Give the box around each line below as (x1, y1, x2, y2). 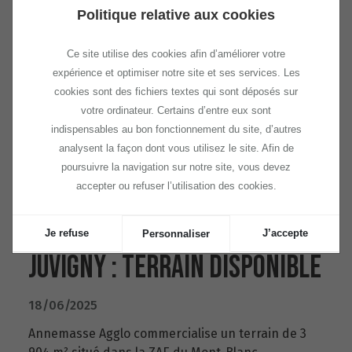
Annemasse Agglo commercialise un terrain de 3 (28, 326, 306, 341)
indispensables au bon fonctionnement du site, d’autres (50, 123, 302, 135)
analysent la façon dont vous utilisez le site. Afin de (58, 141, 294, 154)
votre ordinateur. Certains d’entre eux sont (81, 104, 271, 116)
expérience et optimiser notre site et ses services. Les (52, 66, 300, 79)
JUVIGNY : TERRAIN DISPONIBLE (28, 249, 321, 287)
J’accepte (262, 226, 308, 239)
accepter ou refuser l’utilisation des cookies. (75, 179, 277, 192)
